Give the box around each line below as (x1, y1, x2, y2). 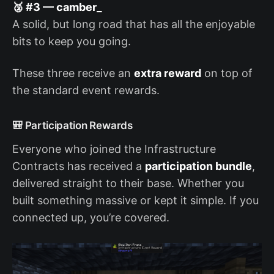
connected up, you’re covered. (12, 211, 169, 224)
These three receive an (12, 67, 134, 80)
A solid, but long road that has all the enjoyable (12, 18, 255, 31)
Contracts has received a (12, 160, 145, 173)
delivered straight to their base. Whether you (12, 177, 244, 190)
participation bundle (145, 160, 252, 173)
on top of (201, 67, 253, 80)
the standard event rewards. (12, 84, 160, 97)
